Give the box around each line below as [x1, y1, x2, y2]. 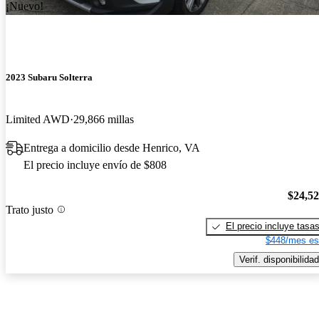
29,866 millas [73, 113, 134, 126]
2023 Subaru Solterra [6, 72, 93, 83]
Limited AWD [6, 113, 70, 126]
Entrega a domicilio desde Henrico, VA [23, 142, 200, 155]
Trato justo [6, 203, 53, 216]
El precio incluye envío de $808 [23, 159, 167, 172]
